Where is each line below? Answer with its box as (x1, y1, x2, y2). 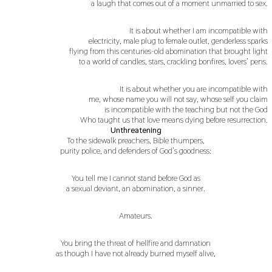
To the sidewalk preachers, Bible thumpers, (67, 134, 205, 146)
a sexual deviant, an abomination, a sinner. (66, 182, 206, 194)
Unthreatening (110, 124, 161, 135)
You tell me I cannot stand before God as (71, 172, 200, 183)
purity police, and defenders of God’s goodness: (60, 144, 212, 156)
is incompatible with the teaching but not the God (104, 103, 268, 115)
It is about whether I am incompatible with (129, 24, 268, 36)
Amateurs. (119, 209, 153, 221)
